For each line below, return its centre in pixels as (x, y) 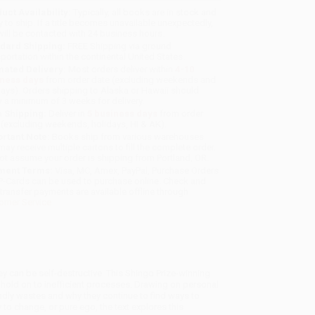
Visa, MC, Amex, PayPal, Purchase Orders (136, 171)
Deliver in (67, 114)
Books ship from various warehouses (127, 137)
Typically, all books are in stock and (144, 13)
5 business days (123, 114)
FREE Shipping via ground (119, 46)
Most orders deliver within (121, 70)
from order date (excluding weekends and (130, 80)
